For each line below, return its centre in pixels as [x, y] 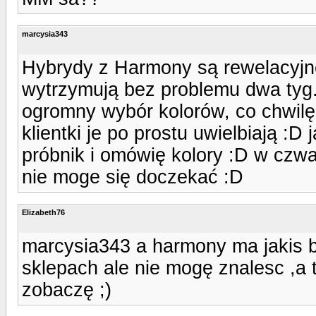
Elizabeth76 [43, 212]
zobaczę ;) [67, 290]
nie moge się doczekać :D [133, 177]
